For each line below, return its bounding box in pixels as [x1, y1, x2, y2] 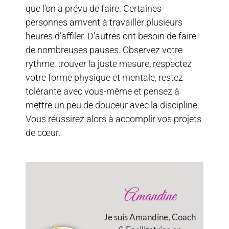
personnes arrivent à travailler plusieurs [26, 16, 182, 28]
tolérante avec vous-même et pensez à [26, 85, 179, 97]
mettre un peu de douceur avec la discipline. [26, 99, 199, 110]
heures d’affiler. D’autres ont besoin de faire [26, 30, 196, 41]
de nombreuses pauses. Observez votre [26, 44, 182, 55]
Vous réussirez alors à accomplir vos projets [26, 113, 201, 124]
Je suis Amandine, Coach [104, 211, 196, 222]
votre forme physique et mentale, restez [26, 72, 183, 83]
